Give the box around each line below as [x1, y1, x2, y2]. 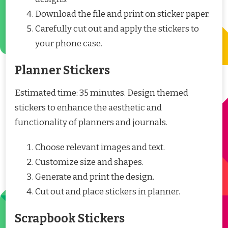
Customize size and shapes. [35, 156, 144, 167]
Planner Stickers [15, 64, 110, 77]
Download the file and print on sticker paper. [35, 8, 210, 19]
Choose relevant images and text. [35, 141, 165, 153]
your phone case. [35, 38, 102, 49]
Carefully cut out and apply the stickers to [35, 23, 199, 34]
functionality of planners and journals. [15, 117, 167, 128]
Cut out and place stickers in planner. [35, 186, 180, 197]
